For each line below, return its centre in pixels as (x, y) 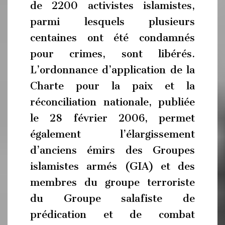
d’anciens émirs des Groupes (113, 150)
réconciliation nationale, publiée (113, 102)
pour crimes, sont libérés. (113, 53)
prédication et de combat (113, 214)
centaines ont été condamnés (113, 37)
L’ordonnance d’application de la (113, 70)
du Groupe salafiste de (113, 198)
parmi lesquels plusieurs (113, 21)
